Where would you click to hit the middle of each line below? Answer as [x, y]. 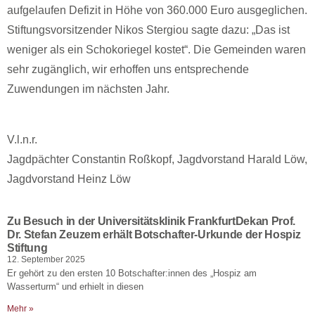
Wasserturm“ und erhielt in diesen [75, 287]
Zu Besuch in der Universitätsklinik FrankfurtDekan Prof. [152, 221]
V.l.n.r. [22, 140]
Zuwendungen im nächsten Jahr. [88, 89]
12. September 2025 [46, 259]
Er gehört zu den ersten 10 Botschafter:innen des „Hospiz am [132, 273]
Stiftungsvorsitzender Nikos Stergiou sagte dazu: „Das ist [148, 30]
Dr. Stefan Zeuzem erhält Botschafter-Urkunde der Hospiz [154, 234]
